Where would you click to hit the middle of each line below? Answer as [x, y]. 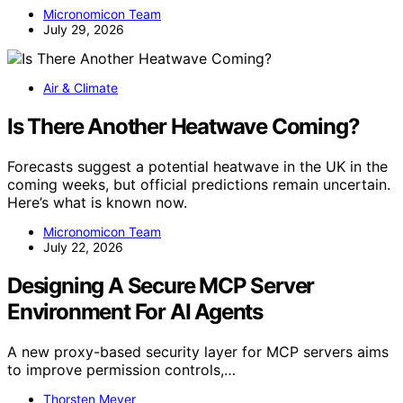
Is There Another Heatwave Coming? [184, 127]
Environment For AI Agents [135, 312]
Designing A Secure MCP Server [161, 286]
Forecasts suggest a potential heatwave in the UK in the [197, 167]
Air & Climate [81, 88]
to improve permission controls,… [121, 370]
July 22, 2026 [83, 247]
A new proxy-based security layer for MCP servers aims [198, 352]
